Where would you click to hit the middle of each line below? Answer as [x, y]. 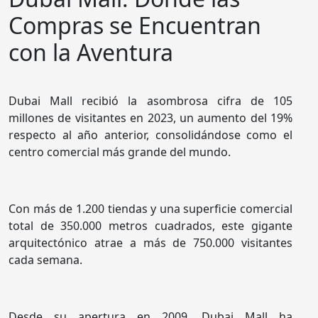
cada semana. [45, 260]
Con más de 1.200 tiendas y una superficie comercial [150, 209]
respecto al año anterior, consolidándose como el [150, 135]
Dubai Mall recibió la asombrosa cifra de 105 [150, 101]
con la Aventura [91, 52]
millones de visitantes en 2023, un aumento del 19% [150, 118]
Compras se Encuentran [135, 25]
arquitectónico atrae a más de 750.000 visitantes [150, 243]
